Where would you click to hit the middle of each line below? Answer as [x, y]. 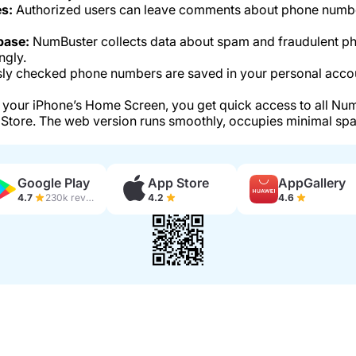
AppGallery [311, 182]
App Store [178, 182]
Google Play [53, 182]
